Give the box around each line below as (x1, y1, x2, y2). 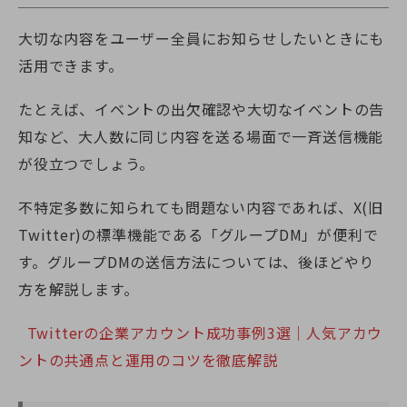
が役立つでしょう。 (18, 153, 155, 175)
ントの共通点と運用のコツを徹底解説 (18, 348, 278, 371)
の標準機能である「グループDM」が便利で (81, 223, 379, 245)
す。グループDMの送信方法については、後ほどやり (18, 250, 375, 273)
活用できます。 (18, 55, 124, 77)
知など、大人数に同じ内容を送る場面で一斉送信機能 (18, 125, 384, 148)
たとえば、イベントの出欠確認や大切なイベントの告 (18, 98, 385, 121)
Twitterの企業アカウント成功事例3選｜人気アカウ (18, 321, 383, 343)
